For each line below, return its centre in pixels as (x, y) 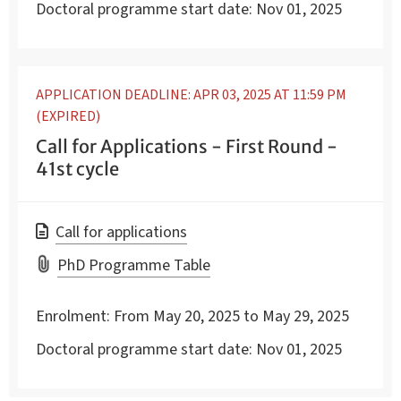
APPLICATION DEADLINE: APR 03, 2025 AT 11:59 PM (191, 94)
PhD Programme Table (133, 265)
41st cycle (77, 168)
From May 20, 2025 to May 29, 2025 (231, 316)
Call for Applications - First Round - (187, 146)
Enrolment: (73, 316)
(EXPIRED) (68, 116)
